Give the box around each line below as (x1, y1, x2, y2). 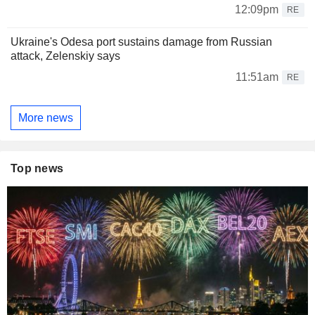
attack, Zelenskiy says (11, 50, 120, 63)
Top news (11, 162, 64, 175)
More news (18, 111, 73, 124)
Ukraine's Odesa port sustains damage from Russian (11, 36, 272, 49)
